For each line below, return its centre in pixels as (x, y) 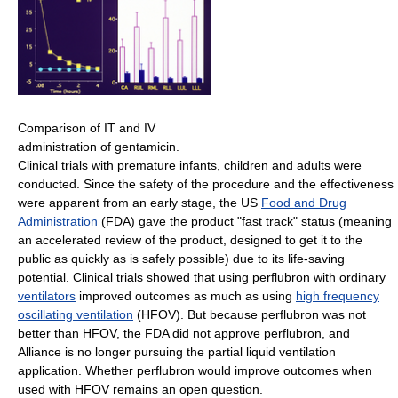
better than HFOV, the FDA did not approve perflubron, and (184, 333)
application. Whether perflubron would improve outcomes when (195, 370)
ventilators (47, 295)
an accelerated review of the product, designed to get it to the (190, 239)
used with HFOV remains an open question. (140, 389)
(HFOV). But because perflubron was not (250, 314)
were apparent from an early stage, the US (139, 202)
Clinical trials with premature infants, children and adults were (190, 165)
